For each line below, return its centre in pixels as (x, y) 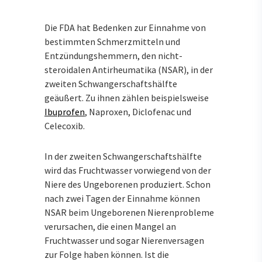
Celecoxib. (65, 125)
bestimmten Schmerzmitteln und (112, 41)
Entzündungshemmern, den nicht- (113, 55)
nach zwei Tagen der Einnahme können (122, 199)
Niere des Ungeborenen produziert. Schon (127, 185)
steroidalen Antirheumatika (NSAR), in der (129, 69)
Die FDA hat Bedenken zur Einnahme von (125, 27)
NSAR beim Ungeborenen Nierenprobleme (129, 213)
